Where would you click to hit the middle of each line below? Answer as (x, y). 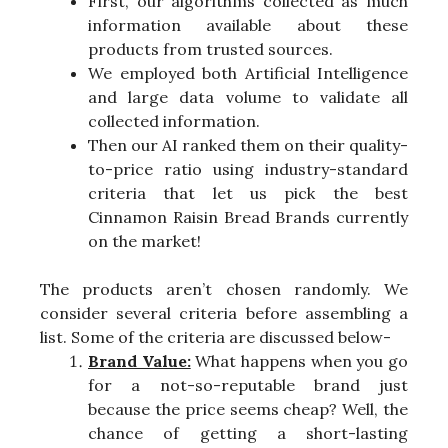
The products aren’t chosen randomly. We (224, 288)
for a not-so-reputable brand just (248, 384)
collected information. (174, 120)
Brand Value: (139, 360)
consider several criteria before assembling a (224, 312)
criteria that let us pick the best (248, 192)
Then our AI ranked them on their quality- (248, 144)
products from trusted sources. (210, 48)
